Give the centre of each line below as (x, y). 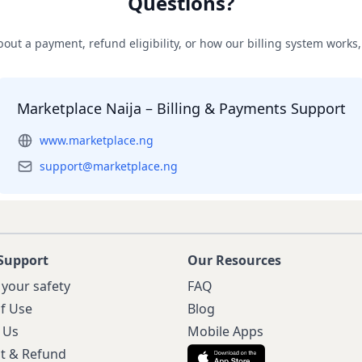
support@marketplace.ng (108, 166)
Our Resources (234, 260)
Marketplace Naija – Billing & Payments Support (181, 108)
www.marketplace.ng (96, 140)
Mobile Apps (225, 331)
